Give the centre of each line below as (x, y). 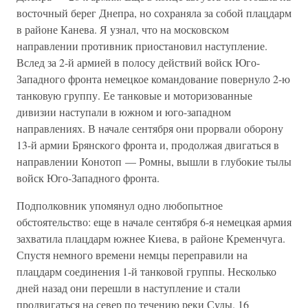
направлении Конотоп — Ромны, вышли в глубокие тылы (154, 161)
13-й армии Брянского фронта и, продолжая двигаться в (148, 145)
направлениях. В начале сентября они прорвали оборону (150, 128)
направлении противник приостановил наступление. (142, 46)
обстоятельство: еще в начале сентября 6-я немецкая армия (154, 222)
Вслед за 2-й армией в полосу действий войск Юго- (138, 62)
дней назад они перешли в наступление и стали (129, 288)
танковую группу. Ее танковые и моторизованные (134, 95)
